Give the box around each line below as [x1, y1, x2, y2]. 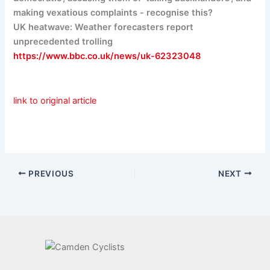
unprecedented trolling [13, 36, 113, 48]
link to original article [13, 95, 97, 106]
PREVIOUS [26, 168, 74, 178]
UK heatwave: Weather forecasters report [13, 22, 194, 33]
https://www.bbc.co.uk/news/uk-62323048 [13, 51, 201, 62]
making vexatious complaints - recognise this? [13, 7, 213, 19]
